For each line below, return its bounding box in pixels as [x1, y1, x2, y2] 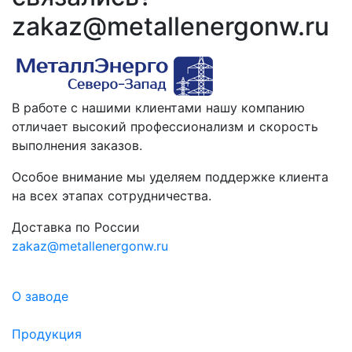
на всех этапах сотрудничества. [12, 187, 211, 203]
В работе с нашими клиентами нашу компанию [12, 99, 305, 115]
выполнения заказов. [12, 137, 142, 153]
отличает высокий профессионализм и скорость [12, 118, 318, 134]
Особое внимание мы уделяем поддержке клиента [12, 168, 328, 185]
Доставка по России [12, 218, 140, 235]
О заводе [12, 288, 68, 304]
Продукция [12, 325, 82, 342]
